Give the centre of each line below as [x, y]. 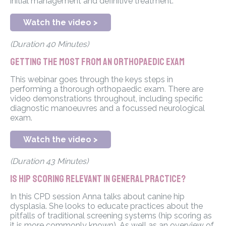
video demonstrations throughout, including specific [106, 99]
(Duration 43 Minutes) [49, 161]
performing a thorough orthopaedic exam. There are [107, 89]
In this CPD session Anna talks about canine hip [97, 197]
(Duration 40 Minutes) [49, 44]
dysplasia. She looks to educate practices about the [106, 206]
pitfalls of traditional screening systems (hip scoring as [111, 216]
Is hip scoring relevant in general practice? [98, 179]
